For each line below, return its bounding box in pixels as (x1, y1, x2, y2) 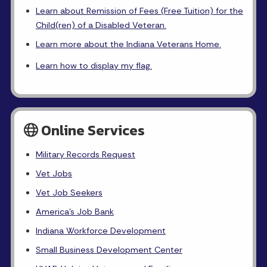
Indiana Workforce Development (36, 225, 166, 236)
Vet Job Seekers (36, 187, 103, 198)
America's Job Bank (36, 206, 114, 217)
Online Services (38, 120, 145, 141)
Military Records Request (36, 149, 135, 160)
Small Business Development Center (36, 244, 182, 255)
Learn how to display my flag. (36, 60, 152, 71)
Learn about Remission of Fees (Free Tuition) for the (36, 5, 243, 16)
